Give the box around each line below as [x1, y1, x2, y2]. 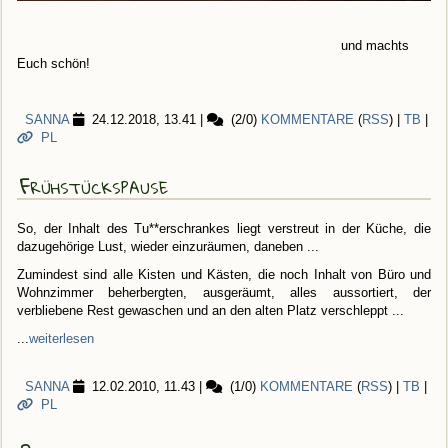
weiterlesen [29, 330, 94, 346]
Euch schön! [17, 55, 90, 71]
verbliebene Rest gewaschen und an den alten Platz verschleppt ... [17, 302, 404, 318]
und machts [17, 37, 409, 53]
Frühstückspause [20, 164, 168, 206]
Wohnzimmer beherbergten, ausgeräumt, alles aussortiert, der [17, 284, 431, 300]
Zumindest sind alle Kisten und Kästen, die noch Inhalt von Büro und [17, 266, 431, 282]
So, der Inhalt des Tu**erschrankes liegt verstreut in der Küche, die [17, 220, 431, 236]
